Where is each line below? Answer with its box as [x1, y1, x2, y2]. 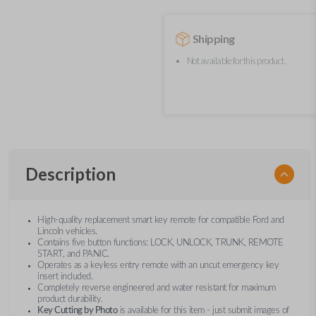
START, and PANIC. [37, 249, 109, 258]
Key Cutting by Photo [37, 305, 117, 315]
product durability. [37, 294, 103, 303]
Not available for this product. [186, 54, 286, 66]
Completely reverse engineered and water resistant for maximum [37, 283, 276, 292]
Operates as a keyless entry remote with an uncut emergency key [37, 260, 279, 269]
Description [25, 163, 116, 184]
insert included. [37, 272, 92, 281]
